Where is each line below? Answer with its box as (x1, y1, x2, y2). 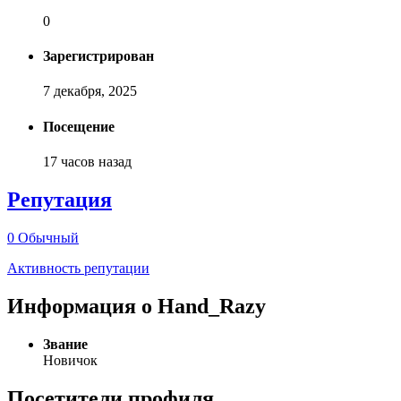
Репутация (7, 187, 112, 211)
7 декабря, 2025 (43, 83, 137, 99)
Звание (43, 336, 88, 352)
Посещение (43, 118, 115, 134)
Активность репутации (7, 260, 149, 276)
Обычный (18, 229, 79, 245)
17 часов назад (43, 154, 132, 169)
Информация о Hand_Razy (7, 294, 266, 318)
